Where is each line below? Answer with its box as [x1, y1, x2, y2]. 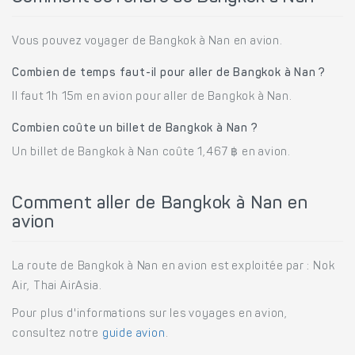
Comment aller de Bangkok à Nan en [12, 195, 308, 213]
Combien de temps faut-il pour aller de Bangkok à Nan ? [12, 67, 326, 79]
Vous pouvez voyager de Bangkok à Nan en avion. [12, 36, 283, 48]
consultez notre [12, 328, 102, 340]
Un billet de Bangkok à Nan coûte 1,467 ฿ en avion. [12, 147, 291, 158]
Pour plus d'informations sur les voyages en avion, [12, 308, 288, 320]
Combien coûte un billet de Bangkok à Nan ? [12, 123, 258, 135]
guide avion [101, 328, 166, 340]
